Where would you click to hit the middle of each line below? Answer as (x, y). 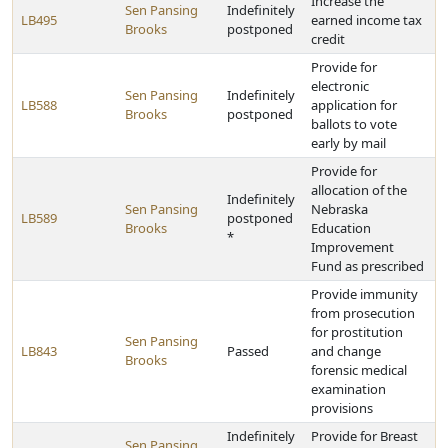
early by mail (348, 143)
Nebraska (339, 209)
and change (346, 351)
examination (348, 389)
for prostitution (357, 332)
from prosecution (363, 313)
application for (354, 105)
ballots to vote (354, 124)
